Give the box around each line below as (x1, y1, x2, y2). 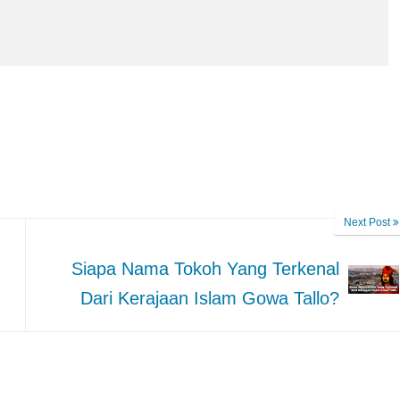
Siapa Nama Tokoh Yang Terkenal (71, 259, 340, 279)
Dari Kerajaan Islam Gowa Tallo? (80, 288, 340, 308)
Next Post (344, 216, 393, 229)
